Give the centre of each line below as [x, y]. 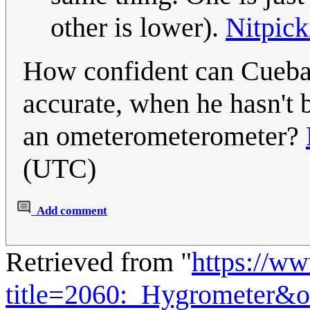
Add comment [72, 211]
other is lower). [138, 28]
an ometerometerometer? [164, 136]
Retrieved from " [99, 262]
